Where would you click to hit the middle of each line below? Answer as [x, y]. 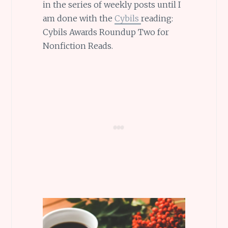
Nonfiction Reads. [78, 46]
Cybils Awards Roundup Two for [106, 32]
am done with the [78, 18]
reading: [157, 18]
